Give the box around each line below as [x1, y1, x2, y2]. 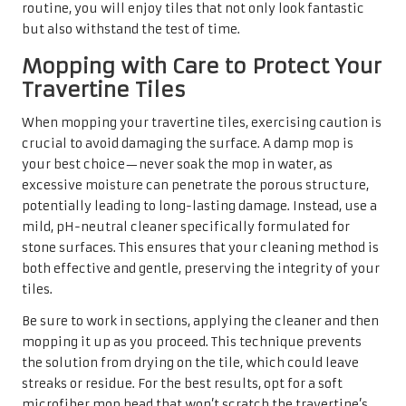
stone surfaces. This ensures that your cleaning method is [22, 240, 379, 256]
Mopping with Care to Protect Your [22, 53, 382, 80]
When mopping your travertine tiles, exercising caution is [22, 115, 382, 131]
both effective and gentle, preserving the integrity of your [22, 261, 380, 277]
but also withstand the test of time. [22, 22, 240, 38]
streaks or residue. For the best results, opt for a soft [22, 376, 343, 392]
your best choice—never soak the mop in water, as [22, 157, 333, 173]
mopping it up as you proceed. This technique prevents [22, 334, 362, 351]
